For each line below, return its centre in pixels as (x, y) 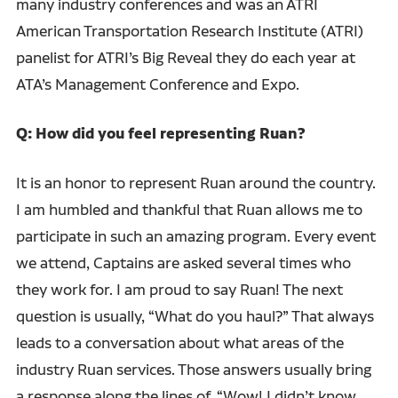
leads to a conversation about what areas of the (179, 342)
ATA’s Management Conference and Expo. (157, 84)
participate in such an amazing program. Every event (195, 235)
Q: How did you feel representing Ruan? (160, 133)
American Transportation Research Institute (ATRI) (189, 30)
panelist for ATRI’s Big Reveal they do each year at (185, 57)
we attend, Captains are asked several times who (183, 262)
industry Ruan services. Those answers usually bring (193, 369)
